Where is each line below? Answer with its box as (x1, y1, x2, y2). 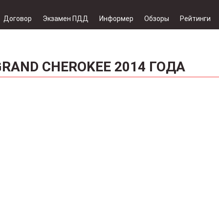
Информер (99, 15, 133, 22)
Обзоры (144, 15, 169, 22)
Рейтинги (180, 15, 211, 22)
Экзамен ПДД (43, 15, 88, 22)
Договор (3, 15, 32, 22)
